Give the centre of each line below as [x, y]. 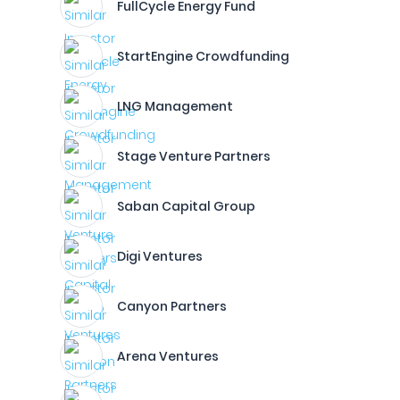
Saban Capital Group [186, 206]
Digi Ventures [160, 256]
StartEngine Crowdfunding [203, 56]
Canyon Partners [172, 306]
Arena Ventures [168, 356]
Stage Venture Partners [194, 156]
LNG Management [175, 106]
